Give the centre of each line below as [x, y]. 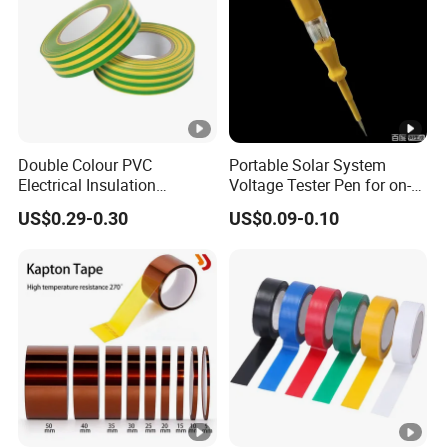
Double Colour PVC [85, 164]
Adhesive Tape [70, 204]
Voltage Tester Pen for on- [319, 184]
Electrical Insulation [87, 184]
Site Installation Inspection [322, 204]
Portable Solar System [307, 164]
